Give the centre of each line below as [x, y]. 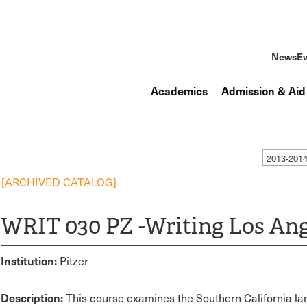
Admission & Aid [263, 90]
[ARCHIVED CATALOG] [59, 182]
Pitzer [73, 261]
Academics [179, 90]
